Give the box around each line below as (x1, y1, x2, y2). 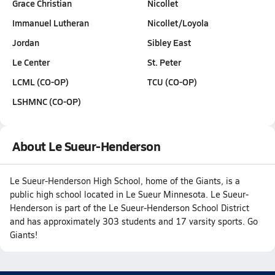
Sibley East (147, 36, 191, 48)
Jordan (12, 36, 39, 48)
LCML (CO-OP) (12, 76, 69, 88)
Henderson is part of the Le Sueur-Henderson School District (10, 202, 249, 214)
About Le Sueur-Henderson (12, 137, 161, 155)
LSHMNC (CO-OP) (12, 95, 81, 107)
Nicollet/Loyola (147, 17, 209, 29)
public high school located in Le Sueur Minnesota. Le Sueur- (10, 188, 249, 200)
